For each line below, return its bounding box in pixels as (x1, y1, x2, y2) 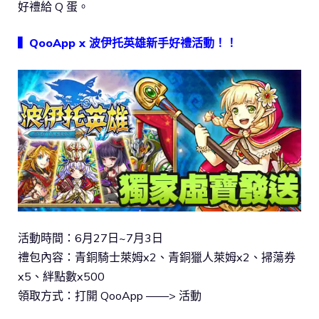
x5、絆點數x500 (18, 268, 105, 283)
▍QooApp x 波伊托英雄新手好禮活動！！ (18, 35, 237, 50)
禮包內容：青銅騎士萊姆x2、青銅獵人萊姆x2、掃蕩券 (18, 249, 296, 264)
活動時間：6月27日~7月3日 (18, 230, 163, 245)
